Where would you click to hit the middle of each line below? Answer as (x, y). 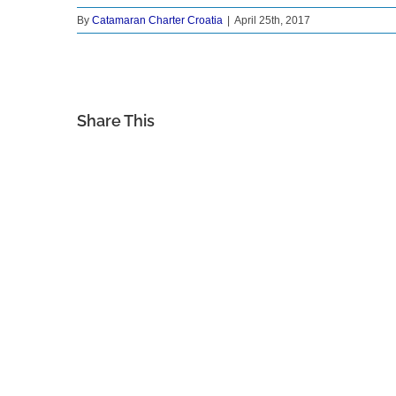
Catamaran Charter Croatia (157, 20)
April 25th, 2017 (272, 20)
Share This (116, 120)
